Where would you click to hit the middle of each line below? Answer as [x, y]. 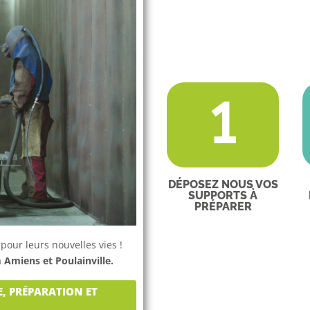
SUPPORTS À [223, 196]
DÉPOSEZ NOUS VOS [223, 185]
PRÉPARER [223, 207]
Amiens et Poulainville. [58, 261]
